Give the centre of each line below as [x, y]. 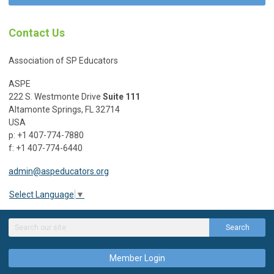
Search [237, 227]
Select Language [42, 194]
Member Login [137, 258]
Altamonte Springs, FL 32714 [64, 109]
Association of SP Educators [63, 60]
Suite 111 [121, 96]
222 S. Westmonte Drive [56, 96]
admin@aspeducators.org [59, 171]
